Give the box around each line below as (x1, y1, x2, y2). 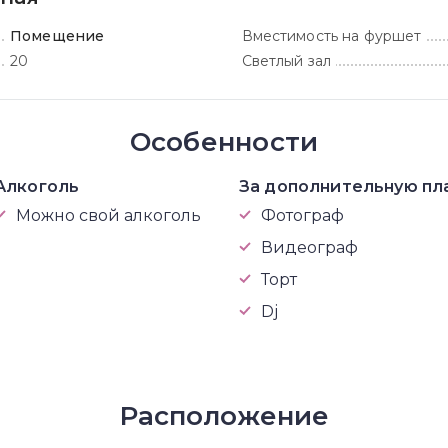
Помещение (10, 27, 105, 45)
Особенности (129, 126, 319, 158)
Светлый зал (241, 52, 332, 70)
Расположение (119, 400, 329, 432)
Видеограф (261, 238, 358, 257)
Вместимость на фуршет (241, 27, 422, 45)
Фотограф (261, 206, 344, 225)
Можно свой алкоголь (16, 206, 201, 225)
